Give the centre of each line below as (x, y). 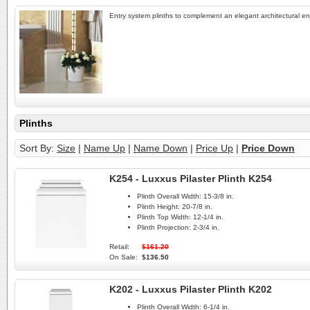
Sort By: (38, 148)
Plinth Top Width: (164, 217)
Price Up (215, 148)
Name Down (161, 148)
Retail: (119, 247)
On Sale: (124, 257)
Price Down (268, 148)
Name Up (104, 148)
